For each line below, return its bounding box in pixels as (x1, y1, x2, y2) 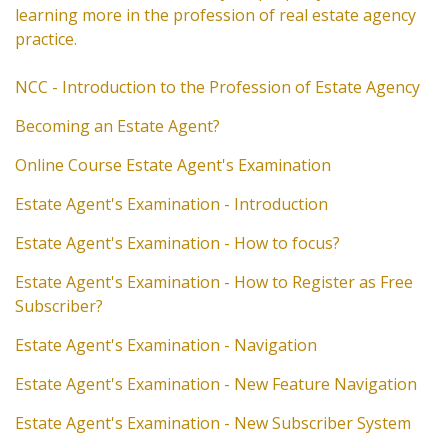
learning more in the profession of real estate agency (15, 3, 416, 26)
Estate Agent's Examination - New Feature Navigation (15, 372, 417, 395)
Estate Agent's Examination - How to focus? (15, 231, 340, 254)
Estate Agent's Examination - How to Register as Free (15, 270, 413, 293)
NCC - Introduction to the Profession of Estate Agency (15, 75, 420, 98)
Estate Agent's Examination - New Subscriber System (15, 411, 411, 434)
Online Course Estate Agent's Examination (15, 153, 331, 176)
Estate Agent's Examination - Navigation (15, 333, 317, 356)
